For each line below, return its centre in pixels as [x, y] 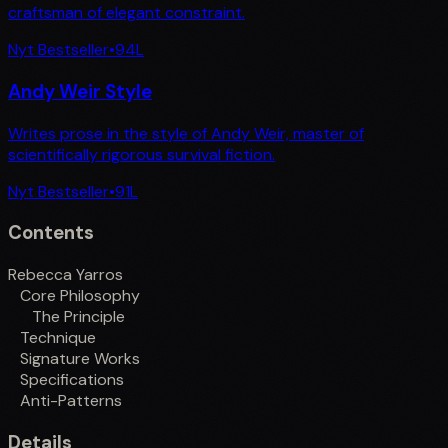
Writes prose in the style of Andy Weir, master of [186, 133]
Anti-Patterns [71, 401]
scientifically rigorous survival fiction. [141, 154]
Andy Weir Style [80, 91]
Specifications [72, 380]
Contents [51, 233]
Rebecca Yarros [65, 275]
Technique [58, 338]
